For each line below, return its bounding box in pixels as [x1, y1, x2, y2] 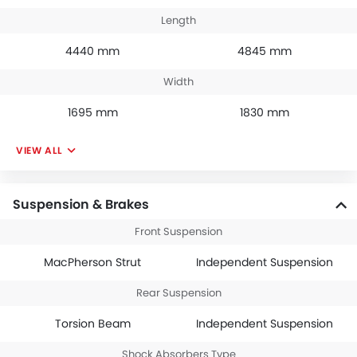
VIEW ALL [16, 143, 63, 158]
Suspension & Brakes [13, 195, 149, 214]
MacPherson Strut [44, 254, 141, 271]
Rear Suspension [135, 285, 222, 301]
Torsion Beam [54, 316, 131, 332]
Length [161, 13, 196, 29]
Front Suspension [135, 224, 222, 240]
